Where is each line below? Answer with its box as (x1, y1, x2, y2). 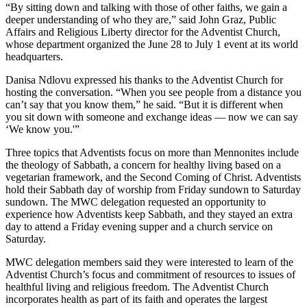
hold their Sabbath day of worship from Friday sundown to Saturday (5, 184, 301, 195)
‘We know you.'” (5, 123, 79, 135)
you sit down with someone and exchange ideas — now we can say (5, 111, 298, 123)
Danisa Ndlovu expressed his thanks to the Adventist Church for (5, 74, 283, 86)
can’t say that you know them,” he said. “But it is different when (5, 99, 283, 110)
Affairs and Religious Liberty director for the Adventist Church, (5, 26, 280, 38)
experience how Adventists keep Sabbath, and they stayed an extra (5, 208, 293, 220)
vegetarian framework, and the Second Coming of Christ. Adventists (5, 171, 301, 183)
